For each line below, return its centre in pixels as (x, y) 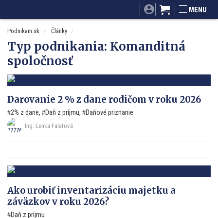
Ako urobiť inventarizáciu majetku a (91, 190)
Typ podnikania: (59, 46)
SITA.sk (68, 5)
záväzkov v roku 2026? (58, 201)
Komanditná (148, 46)
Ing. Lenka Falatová (49, 126)
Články (59, 31)
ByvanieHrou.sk (91, 16)
